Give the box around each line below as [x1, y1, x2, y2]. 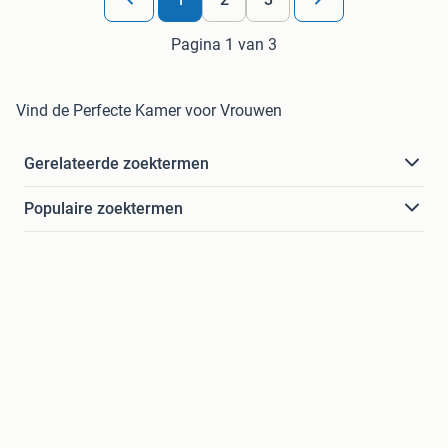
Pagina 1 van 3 [171, 34, 277, 54]
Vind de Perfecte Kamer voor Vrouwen [16, 100, 282, 120]
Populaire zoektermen [24, 198, 183, 218]
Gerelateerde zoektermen [24, 153, 209, 173]
